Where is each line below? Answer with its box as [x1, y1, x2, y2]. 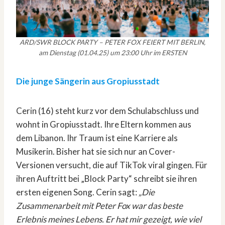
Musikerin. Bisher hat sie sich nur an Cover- [16, 146, 175, 157]
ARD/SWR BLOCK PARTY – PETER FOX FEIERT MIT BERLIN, [20, 38, 205, 47]
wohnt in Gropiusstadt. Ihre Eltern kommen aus [16, 119, 191, 130]
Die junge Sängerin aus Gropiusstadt [16, 76, 160, 87]
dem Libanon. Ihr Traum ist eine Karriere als [16, 133, 178, 144]
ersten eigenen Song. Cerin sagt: [16, 187, 139, 198]
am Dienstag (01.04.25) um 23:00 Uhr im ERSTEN [38, 49, 187, 57]
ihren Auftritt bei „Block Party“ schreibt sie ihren [16, 173, 197, 184]
